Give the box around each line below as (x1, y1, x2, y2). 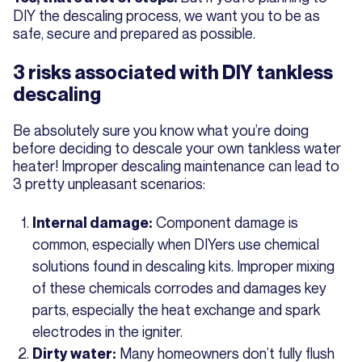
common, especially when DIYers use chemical (32, 234, 319, 253)
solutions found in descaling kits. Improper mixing (32, 256, 335, 275)
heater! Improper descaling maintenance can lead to (13, 156, 339, 175)
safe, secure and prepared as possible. (13, 23, 255, 42)
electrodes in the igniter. (32, 322, 183, 340)
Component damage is (153, 213, 298, 231)
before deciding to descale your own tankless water (13, 138, 341, 157)
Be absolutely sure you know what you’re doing (13, 120, 309, 139)
